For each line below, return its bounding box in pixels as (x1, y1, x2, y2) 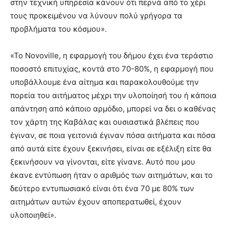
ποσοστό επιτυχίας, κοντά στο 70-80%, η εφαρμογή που (10, 64, 214, 74)
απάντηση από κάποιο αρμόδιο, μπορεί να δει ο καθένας (10, 104, 216, 114)
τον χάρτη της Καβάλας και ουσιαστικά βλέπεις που (10, 117, 199, 127)
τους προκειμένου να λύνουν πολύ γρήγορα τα (10, 11, 182, 21)
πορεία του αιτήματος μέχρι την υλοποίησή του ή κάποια (10, 90, 217, 101)
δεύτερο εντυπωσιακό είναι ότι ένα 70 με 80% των (10, 184, 194, 194)
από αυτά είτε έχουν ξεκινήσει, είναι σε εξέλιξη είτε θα (10, 144, 212, 154)
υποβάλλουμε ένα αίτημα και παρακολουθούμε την (10, 77, 199, 87)
